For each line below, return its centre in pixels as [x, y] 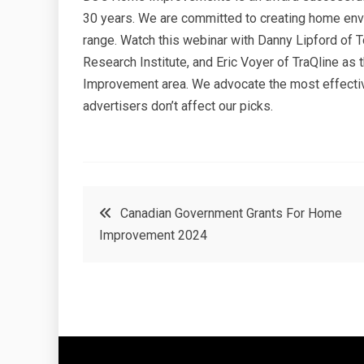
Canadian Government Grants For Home [231, 213]
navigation [143, 251]
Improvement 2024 [153, 235]
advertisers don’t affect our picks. [178, 106]
